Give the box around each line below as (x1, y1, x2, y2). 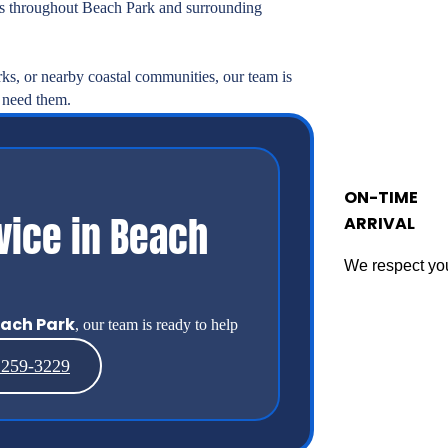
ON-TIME (344, 185, 418, 209)
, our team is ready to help (75, 316, 238, 334)
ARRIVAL (344, 211, 415, 235)
